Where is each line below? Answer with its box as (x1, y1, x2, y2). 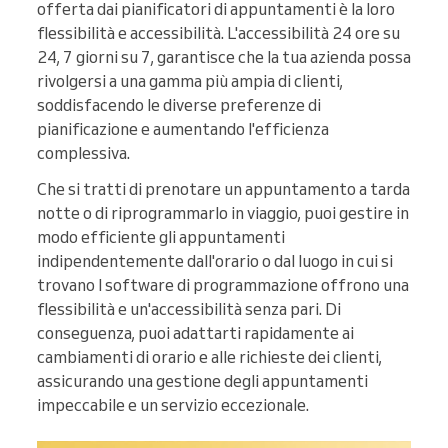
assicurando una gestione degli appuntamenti (37, 371, 368, 392)
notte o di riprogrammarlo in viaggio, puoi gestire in (37, 203, 409, 224)
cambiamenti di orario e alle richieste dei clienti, (37, 347, 382, 368)
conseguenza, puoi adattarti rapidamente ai (37, 323, 354, 344)
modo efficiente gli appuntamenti (37, 227, 285, 248)
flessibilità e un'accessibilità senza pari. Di (37, 299, 341, 320)
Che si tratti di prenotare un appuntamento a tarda (37, 179, 410, 200)
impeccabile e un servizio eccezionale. (37, 395, 309, 416)
